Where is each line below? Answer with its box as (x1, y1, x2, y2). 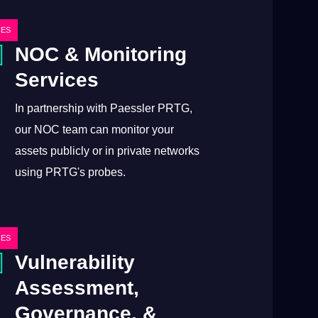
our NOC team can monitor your (15, 123, 175, 136)
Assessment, (15, 276, 140, 299)
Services (15, 68, 99, 91)
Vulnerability (15, 251, 136, 273)
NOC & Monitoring (15, 43, 187, 65)
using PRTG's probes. (15, 165, 126, 178)
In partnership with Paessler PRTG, (15, 102, 193, 114)
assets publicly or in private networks (15, 144, 200, 157)
